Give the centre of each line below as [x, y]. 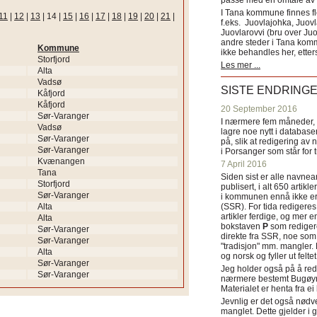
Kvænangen [61, 161]
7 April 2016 [244, 164]
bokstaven [242, 226]
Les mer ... [241, 65]
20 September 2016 [259, 109]
